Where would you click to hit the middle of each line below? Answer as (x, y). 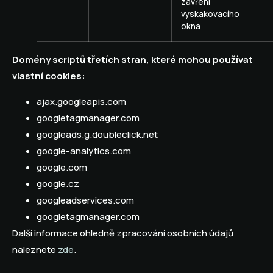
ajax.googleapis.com (81, 101)
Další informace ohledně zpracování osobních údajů (123, 233)
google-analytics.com (84, 151)
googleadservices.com (85, 200)
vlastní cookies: (49, 76)
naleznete (35, 249)
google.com (62, 167)
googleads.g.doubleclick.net (97, 134)
